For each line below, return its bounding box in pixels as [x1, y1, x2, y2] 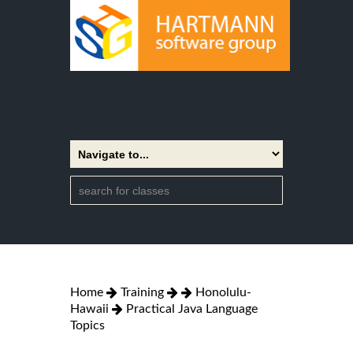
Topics [70, 318, 105, 332]
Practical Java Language [126, 302, 258, 315]
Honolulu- [195, 285, 251, 299]
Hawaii [70, 302, 109, 315]
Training [121, 285, 164, 299]
